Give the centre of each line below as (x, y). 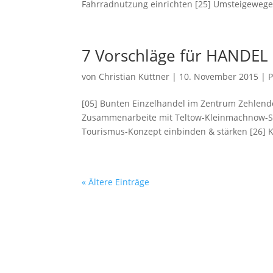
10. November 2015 (219, 76)
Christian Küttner (134, 76)
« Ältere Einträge (116, 182)
